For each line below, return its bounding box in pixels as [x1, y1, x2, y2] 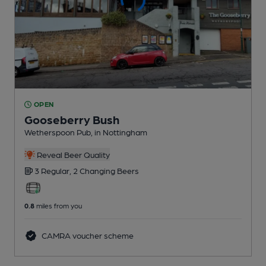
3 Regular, [34, 166, 73, 176]
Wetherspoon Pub [24, 127, 91, 137]
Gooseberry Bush [24, 112, 119, 127]
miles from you [34, 201, 82, 210]
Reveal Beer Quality [34, 150, 110, 160]
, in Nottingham [91, 127, 147, 137]
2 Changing [73, 166, 117, 176]
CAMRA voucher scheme [39, 230, 134, 240]
